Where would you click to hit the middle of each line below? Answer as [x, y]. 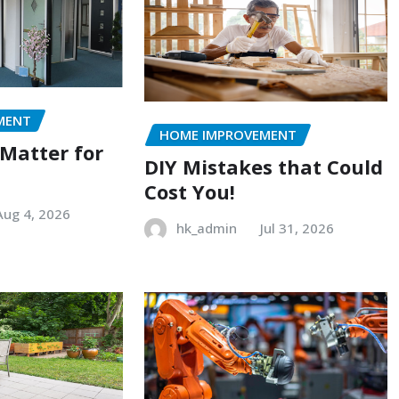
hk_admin [206, 228]
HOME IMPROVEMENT [228, 134]
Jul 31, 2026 [297, 228]
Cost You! [189, 192]
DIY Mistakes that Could [263, 167]
